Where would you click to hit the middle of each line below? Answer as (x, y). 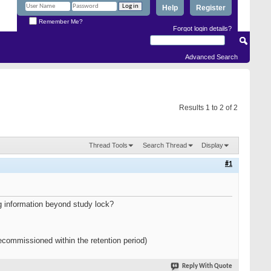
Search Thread (165, 145)
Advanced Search (211, 57)
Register (211, 8)
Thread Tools (109, 145)
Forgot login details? (202, 28)
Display (212, 145)
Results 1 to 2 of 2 (208, 108)
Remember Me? (60, 21)
